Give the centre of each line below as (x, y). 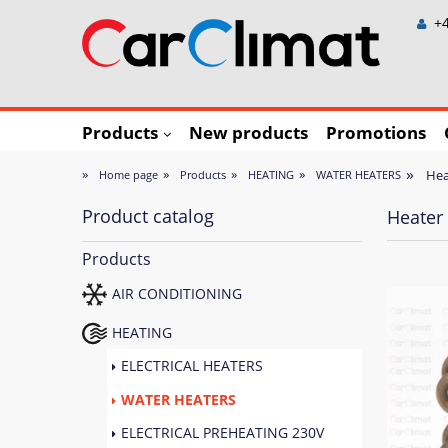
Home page (128, 174)
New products (248, 132)
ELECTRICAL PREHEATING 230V (222, 433)
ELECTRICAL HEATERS (192, 366)
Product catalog (148, 216)
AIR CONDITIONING (177, 293)
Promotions (376, 132)
